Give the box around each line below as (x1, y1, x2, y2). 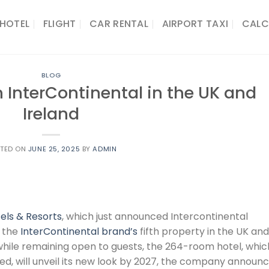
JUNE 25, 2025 (28, 144, 80, 154)
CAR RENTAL (89, 16, 149, 31)
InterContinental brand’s (20, 225, 138, 239)
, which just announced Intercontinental (62, 210, 248, 224)
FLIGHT (43, 16, 76, 31)
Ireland (23, 101, 80, 125)
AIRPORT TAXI (162, 16, 229, 31)
